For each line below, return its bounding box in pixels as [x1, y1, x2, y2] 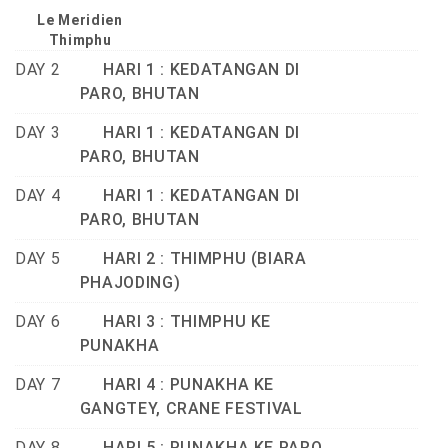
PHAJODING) [79, 273, 181, 293]
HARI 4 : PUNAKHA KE [79, 375, 275, 395]
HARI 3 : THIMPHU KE [79, 312, 272, 332]
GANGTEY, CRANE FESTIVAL [79, 399, 303, 419]
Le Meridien [37, 12, 123, 29]
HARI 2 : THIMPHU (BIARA [79, 249, 307, 269]
